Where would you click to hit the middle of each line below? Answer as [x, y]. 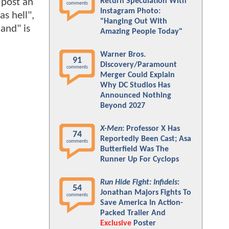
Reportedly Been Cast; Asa [146, 139]
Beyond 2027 [123, 106]
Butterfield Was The [134, 149]
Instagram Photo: [130, 11]
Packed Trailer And [133, 213]
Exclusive [116, 223]
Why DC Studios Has [135, 85]
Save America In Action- [142, 203]
